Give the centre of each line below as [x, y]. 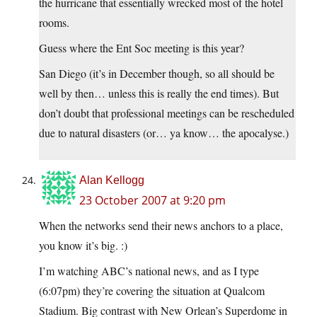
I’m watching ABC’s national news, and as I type [149, 271]
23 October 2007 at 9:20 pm [152, 201]
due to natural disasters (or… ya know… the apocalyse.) [164, 133]
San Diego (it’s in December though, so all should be [157, 74]
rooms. [54, 23]
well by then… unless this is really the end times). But [159, 93]
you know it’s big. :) [83, 246]
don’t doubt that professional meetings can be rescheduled [167, 113]
